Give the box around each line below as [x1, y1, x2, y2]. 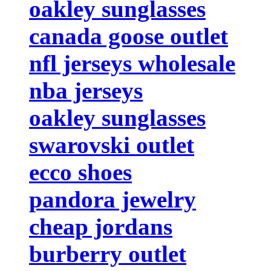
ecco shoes [29, 158, 132, 185]
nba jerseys [29, 77, 143, 103]
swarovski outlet [29, 131, 194, 158]
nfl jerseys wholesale [29, 50, 235, 76]
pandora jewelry [29, 186, 196, 212]
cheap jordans [29, 213, 172, 240]
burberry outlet [29, 240, 186, 267]
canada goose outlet [29, 22, 228, 49]
